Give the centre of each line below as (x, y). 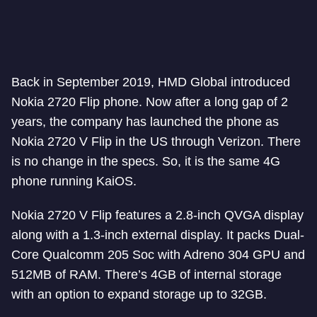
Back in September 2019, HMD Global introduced (151, 82)
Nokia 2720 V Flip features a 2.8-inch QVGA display (157, 215)
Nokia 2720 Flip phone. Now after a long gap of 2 (150, 102)
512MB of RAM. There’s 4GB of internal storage (146, 275)
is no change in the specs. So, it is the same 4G (146, 161)
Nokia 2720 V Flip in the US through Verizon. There (156, 142)
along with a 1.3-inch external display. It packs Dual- (158, 235)
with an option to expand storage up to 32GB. (139, 294)
